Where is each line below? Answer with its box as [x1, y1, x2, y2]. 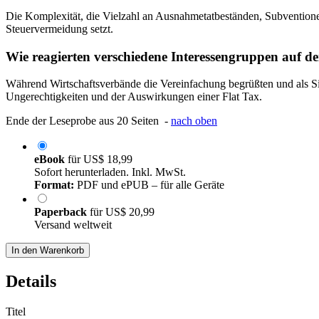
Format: [34, 179, 74, 192]
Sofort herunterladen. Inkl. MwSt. [34, 166, 186, 179]
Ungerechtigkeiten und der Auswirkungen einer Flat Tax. [6, 90, 262, 103]
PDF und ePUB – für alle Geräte [74, 179, 224, 192]
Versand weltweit [34, 219, 112, 231]
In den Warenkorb [11, 245, 84, 256]
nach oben [171, 115, 217, 127]
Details [6, 272, 56, 291]
